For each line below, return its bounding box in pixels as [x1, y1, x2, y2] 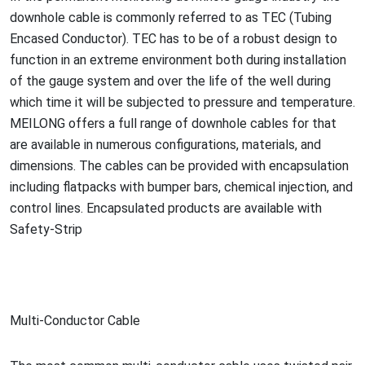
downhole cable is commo [10, 9, 159, 25]
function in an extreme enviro [10, 51, 176, 68]
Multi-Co [10, 312, 59, 328]
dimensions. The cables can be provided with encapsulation [10, 157, 349, 174]
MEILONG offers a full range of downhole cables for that [10, 115, 336, 131]
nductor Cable [59, 312, 140, 328]
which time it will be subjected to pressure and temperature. [10, 94, 355, 110]
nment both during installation [176, 51, 346, 68]
